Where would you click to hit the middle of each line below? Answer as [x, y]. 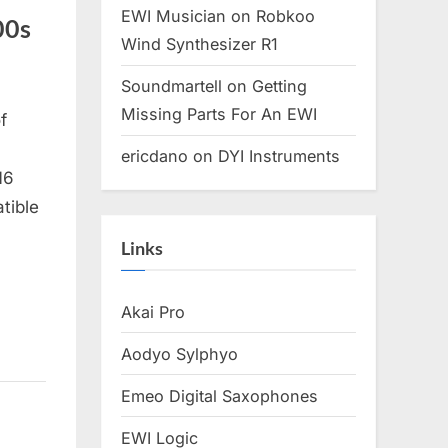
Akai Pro [153, 312]
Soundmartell [171, 86]
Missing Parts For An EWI [219, 114]
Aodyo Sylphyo [179, 353]
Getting [279, 86]
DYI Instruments [279, 156]
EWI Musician [173, 16]
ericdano [154, 156]
